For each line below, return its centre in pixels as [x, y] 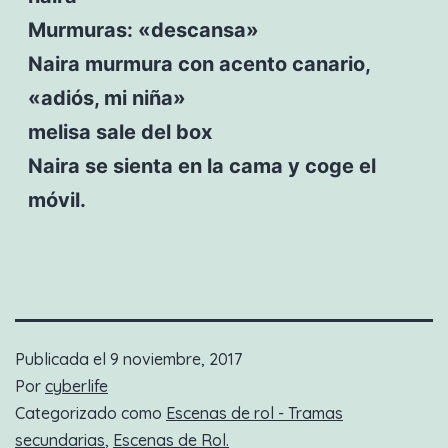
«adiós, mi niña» [106, 97]
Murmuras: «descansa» [143, 29]
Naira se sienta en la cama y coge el [201, 165]
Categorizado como [90, 412]
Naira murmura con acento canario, [198, 63]
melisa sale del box [119, 131]
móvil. [56, 199]
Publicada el [62, 358]
